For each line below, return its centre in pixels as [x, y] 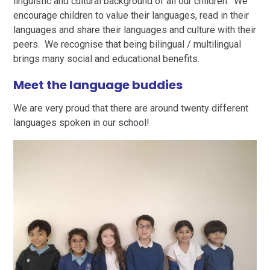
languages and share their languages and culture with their [135, 30]
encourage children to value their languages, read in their [131, 15]
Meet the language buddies [98, 85]
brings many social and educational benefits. [109, 58]
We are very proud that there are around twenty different [131, 108]
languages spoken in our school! [82, 122]
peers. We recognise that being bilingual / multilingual [127, 44]
